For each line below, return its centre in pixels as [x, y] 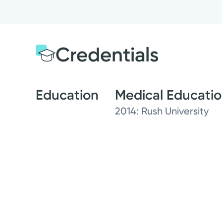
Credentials [107, 55]
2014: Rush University [162, 111]
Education [67, 95]
